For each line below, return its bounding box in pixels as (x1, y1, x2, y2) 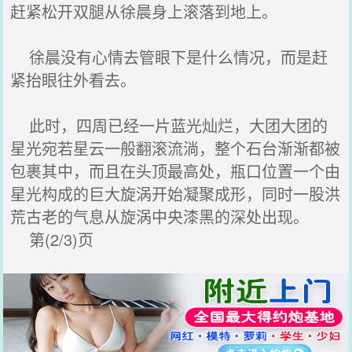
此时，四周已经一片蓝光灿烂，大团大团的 (10, 114, 328, 137)
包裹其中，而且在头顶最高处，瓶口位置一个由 (10, 159, 341, 182)
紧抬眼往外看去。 (10, 68, 137, 91)
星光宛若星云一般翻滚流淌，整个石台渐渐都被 (10, 137, 341, 159)
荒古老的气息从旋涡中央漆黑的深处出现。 (10, 205, 310, 228)
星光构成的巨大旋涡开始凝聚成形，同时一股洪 (10, 182, 341, 205)
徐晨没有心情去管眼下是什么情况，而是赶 (10, 46, 328, 68)
